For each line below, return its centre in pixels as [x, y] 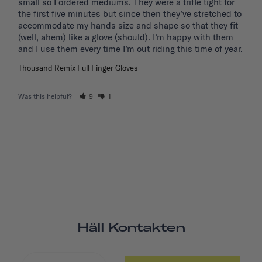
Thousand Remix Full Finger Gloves [78, 68]
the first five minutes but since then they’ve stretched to [130, 14]
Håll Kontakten [131, 227]
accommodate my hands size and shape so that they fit [128, 26]
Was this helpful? [46, 96]
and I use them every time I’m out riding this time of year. [130, 49]
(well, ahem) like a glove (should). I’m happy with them [126, 37]
